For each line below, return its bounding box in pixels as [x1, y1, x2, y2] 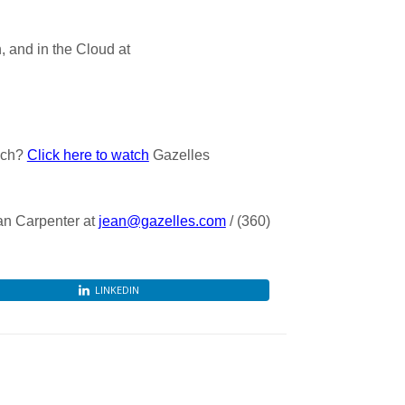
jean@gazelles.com [98, 213, 226, 229]
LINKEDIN [95, 283, 140, 297]
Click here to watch [26, 147, 149, 163]
